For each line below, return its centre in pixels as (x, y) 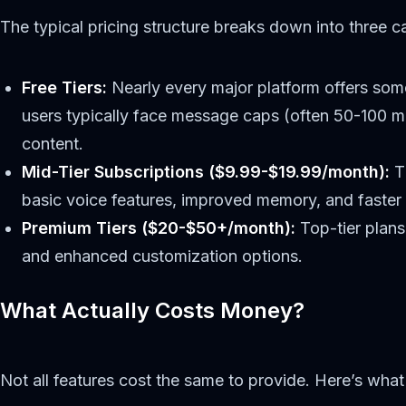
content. (53, 143)
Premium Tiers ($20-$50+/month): (159, 227)
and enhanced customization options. (162, 256)
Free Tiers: (64, 87)
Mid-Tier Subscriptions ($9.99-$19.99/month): (206, 171)
